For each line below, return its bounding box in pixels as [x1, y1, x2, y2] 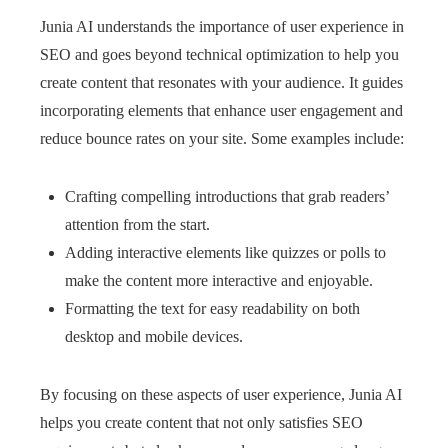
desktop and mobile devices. [65, 328, 243, 345]
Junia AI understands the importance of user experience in [40, 18, 404, 35]
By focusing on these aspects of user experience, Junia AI [40, 386, 402, 403]
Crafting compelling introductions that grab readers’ [65, 188, 389, 205]
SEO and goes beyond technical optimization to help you [40, 46, 399, 63]
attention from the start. [65, 216, 210, 233]
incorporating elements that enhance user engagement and [40, 102, 403, 119]
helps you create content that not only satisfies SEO [40, 414, 363, 431]
